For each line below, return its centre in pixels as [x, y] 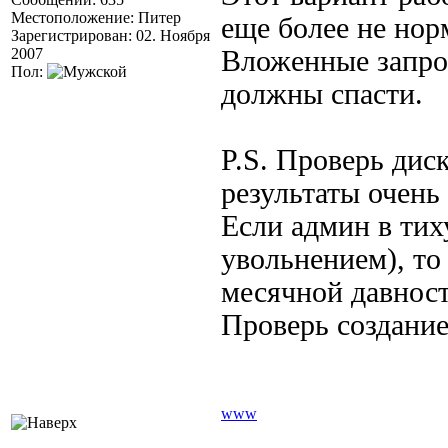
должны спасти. [322, 94]
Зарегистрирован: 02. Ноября [110, 35]
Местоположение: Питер [96, 17]
